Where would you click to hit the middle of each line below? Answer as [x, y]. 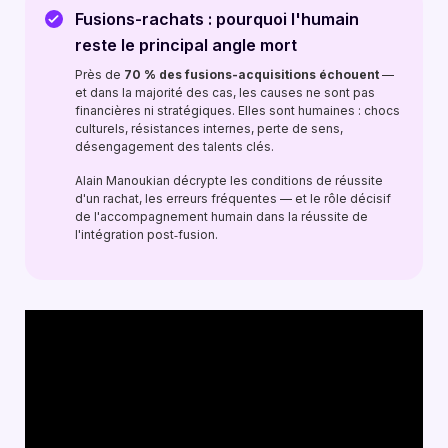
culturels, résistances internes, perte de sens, [209, 128]
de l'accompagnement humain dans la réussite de [221, 216]
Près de [99, 74]
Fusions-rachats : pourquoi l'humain [217, 19]
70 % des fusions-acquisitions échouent [251, 74]
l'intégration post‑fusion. [146, 234]
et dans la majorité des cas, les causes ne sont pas [225, 92]
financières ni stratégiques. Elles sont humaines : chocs [237, 110]
